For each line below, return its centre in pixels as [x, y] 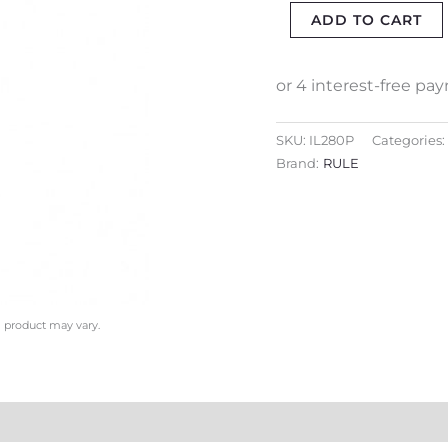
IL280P [331, 141]
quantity [304, 103]
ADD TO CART [366, 20]
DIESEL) [303, 77]
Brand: [297, 164]
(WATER [303, 25]
